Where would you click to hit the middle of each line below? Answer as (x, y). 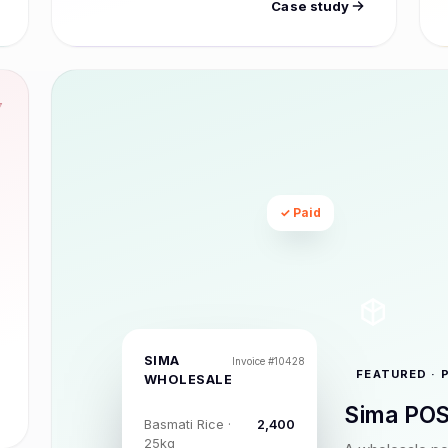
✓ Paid (301, 213)
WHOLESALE (188, 379)
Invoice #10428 (269, 360)
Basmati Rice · (187, 424)
